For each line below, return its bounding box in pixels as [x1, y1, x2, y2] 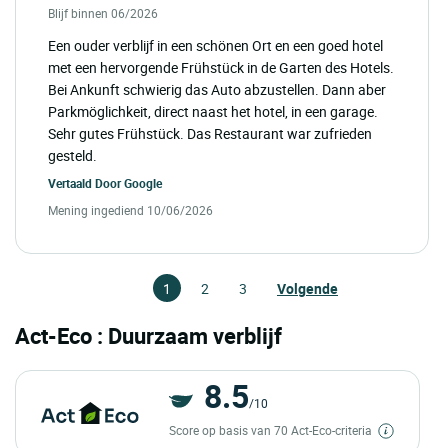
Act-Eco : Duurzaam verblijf [15, 320, 282, 350]
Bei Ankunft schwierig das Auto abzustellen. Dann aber [48, 79, 386, 99]
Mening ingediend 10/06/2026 [48, 201, 213, 218]
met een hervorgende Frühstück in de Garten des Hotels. [48, 57, 394, 77]
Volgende [277, 278, 338, 298]
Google [124, 174, 162, 191]
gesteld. [48, 145, 97, 165]
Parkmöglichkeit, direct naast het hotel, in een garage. [48, 101, 378, 121]
